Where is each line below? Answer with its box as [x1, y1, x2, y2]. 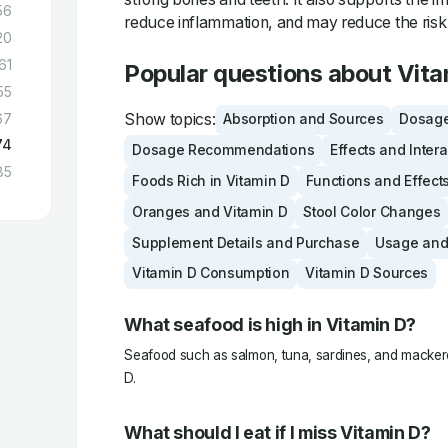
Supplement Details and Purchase [132, 234, 360, 251]
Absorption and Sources [223, 111, 384, 128]
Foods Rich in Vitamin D [132, 173, 290, 190]
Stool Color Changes [303, 203, 441, 220]
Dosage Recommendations [132, 142, 315, 159]
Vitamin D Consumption [132, 265, 290, 282]
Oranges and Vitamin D [132, 203, 288, 220]
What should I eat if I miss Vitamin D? [124, 422, 431, 444]
